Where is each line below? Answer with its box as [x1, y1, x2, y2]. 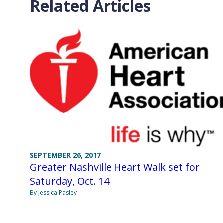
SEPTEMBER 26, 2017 [30, 150, 101, 160]
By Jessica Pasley [30, 188, 77, 197]
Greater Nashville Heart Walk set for [30, 160, 200, 174]
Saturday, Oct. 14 [30, 174, 109, 188]
